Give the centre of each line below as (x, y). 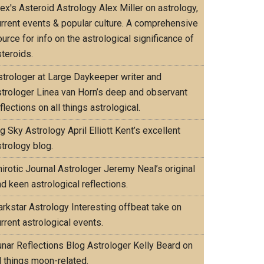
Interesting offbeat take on (125, 207)
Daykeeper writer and (116, 77)
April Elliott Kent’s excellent (123, 131)
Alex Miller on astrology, (147, 8)
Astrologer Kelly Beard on (139, 245)
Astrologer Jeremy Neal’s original (125, 169)
